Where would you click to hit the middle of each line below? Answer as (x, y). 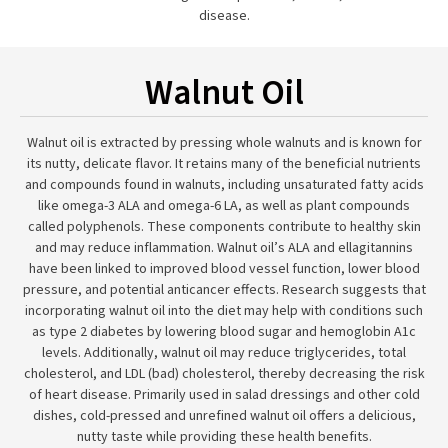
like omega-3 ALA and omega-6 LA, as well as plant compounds (224, 206)
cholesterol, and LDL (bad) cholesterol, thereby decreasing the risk (224, 374)
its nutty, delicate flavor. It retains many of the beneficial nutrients (224, 164)
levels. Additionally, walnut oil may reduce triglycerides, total (224, 353)
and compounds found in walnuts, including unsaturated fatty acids (224, 185)
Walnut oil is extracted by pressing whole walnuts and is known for (224, 143)
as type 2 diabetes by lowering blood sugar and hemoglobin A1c (224, 332)
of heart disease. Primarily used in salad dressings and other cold (224, 395)
